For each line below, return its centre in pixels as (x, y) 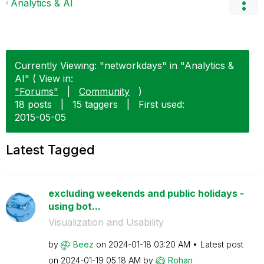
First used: (161, 104)
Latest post (222, 244)
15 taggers (95, 104)
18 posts (33, 104)
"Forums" (37, 91)
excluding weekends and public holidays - (146, 193)
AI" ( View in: (44, 78)
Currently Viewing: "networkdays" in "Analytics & (124, 65)
